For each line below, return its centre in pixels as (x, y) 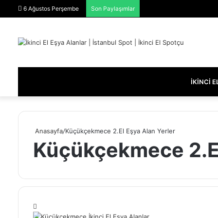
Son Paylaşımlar (113, 9)
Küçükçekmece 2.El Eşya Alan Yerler (120, 131)
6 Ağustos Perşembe (50, 9)
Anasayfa (48, 131)
